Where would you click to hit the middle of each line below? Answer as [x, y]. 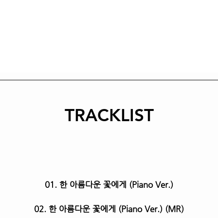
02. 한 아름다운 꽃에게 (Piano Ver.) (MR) [109, 209]
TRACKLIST [109, 115]
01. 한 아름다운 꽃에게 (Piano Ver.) [109, 184]
